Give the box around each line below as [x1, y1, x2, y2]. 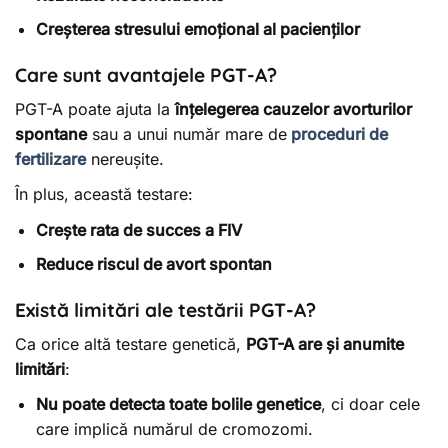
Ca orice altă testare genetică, [15, 333, 246, 354]
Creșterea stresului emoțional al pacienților [35, 19, 360, 40]
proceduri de [287, 123, 388, 144]
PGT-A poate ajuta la [15, 98, 175, 119]
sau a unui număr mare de [87, 123, 287, 144]
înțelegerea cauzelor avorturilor [175, 98, 412, 119]
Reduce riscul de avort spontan [35, 254, 272, 275]
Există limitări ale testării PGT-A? [15, 298, 316, 323]
